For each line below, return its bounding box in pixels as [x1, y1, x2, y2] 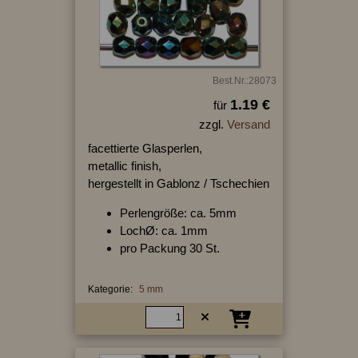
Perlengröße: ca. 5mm [119, 205, 237, 220]
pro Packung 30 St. [119, 241, 220, 255]
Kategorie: [87, 283, 133, 295]
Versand [226, 117, 270, 131]
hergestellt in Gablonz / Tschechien [87, 176, 269, 190]
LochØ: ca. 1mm [119, 223, 208, 237]
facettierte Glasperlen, [87, 141, 202, 155]
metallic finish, [87, 158, 161, 173]
